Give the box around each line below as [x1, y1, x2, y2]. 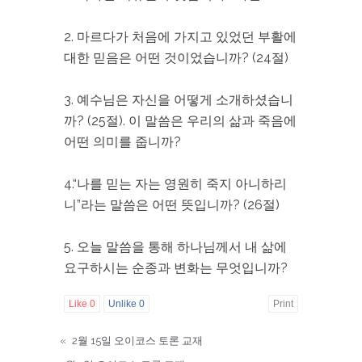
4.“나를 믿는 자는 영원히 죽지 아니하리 [64, 176, 287, 192]
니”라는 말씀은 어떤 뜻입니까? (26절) [64, 197, 280, 213]
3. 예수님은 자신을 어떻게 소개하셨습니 [64, 92, 293, 107]
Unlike [108, 298, 139, 309]
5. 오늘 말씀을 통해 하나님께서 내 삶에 [64, 239, 287, 255]
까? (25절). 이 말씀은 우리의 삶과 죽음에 [64, 113, 297, 128]
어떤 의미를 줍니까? [64, 134, 184, 149]
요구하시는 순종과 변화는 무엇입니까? [64, 260, 288, 276]
